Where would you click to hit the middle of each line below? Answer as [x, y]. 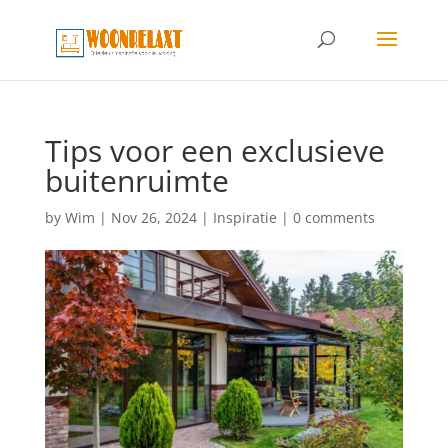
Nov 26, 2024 [153, 217]
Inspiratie [244, 217]
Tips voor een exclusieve [214, 150]
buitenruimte [136, 180]
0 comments [333, 217]
